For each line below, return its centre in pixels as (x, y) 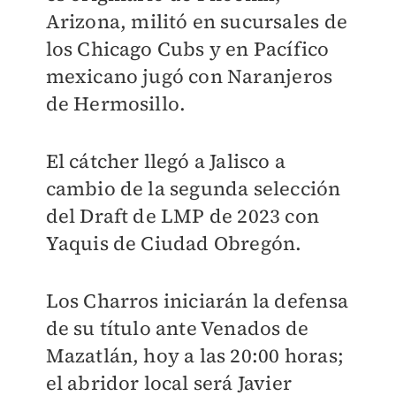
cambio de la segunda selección (193, 188)
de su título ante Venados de (177, 328)
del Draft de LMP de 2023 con (183, 216)
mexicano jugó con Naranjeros (189, 76)
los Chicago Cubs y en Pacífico (187, 49)
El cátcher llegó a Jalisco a (166, 161)
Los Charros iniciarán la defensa (197, 301)
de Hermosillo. (116, 103)
